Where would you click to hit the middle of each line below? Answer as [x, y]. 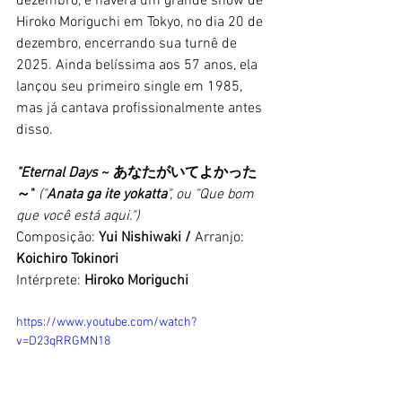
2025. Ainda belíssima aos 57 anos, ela [139, 65]
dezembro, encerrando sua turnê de [128, 44]
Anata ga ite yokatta [107, 194]
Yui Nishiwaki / [147, 237]
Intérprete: [50, 280]
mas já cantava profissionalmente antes [141, 108]
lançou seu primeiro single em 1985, [131, 87]
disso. [36, 130]
